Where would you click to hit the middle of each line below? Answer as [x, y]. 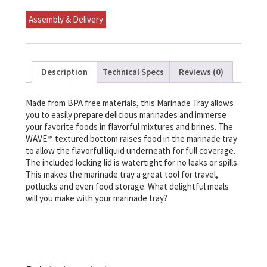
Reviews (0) [201, 72]
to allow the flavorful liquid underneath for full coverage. [130, 151]
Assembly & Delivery [66, 19]
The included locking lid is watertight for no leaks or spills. [132, 163]
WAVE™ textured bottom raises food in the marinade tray [131, 139]
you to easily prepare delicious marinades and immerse [126, 115]
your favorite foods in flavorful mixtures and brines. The [129, 127]
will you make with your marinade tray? [96, 198]
